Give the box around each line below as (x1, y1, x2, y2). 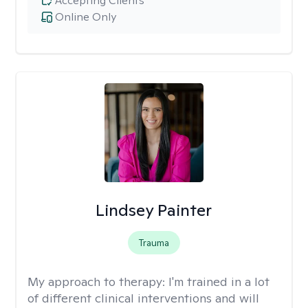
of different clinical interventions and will (27, 290, 259, 306)
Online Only (55, 10, 116, 24)
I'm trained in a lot (168, 274, 269, 289)
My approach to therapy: (27, 274, 168, 289)
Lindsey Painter (96, 199, 212, 221)
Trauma (138, 236, 169, 249)
